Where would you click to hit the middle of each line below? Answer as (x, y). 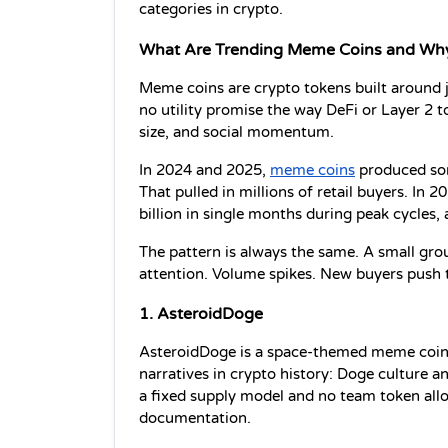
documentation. (195, 419)
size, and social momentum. (236, 132)
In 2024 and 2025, (204, 170)
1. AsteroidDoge (201, 314)
